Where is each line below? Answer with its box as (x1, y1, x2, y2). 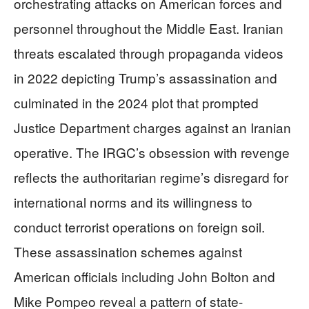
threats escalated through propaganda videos (14, 43, 283, 62)
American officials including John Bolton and (14, 266, 275, 286)
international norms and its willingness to (14, 192, 252, 211)
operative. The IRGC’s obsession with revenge (14, 142, 290, 161)
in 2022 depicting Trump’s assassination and (14, 68, 277, 87)
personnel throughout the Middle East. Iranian (14, 18, 283, 37)
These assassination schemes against (14, 241, 242, 261)
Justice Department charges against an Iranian (14, 117, 291, 137)
